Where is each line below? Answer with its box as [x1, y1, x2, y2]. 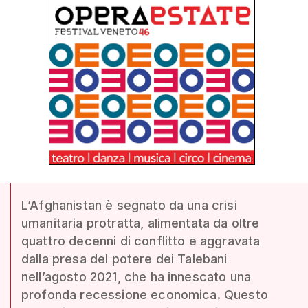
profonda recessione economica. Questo [21, 287, 268, 302]
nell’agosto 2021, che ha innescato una [21, 269, 252, 284]
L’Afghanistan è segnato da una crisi [21, 198, 237, 212]
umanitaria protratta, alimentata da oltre [21, 216, 260, 230]
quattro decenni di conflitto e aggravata [21, 234, 261, 248]
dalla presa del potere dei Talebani [21, 252, 228, 266]
